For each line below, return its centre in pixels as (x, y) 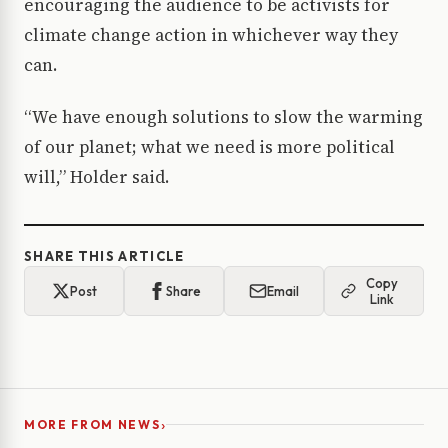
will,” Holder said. (96, 176)
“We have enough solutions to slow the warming (223, 116)
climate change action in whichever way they (211, 34)
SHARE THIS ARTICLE (104, 255)
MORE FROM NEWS (92, 424)
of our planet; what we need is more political (209, 146)
